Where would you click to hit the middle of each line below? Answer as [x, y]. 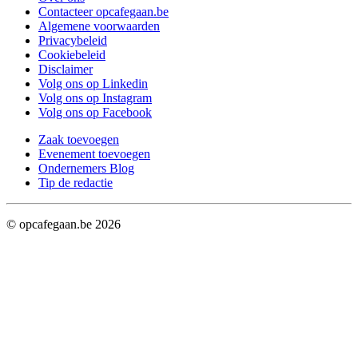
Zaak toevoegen [79, 140]
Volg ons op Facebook [95, 113]
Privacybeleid [73, 41]
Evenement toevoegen [94, 154]
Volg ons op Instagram [95, 98]
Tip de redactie [76, 183]
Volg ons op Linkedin [93, 84]
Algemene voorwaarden [99, 26]
